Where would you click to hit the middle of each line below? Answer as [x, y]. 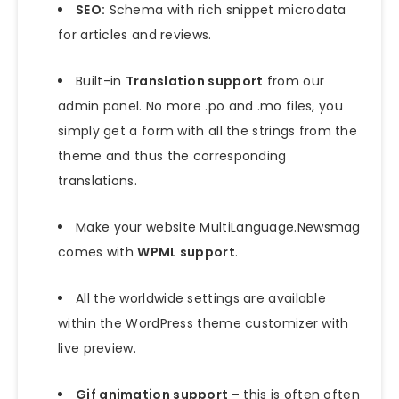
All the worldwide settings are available [201, 299]
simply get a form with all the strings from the [208, 131]
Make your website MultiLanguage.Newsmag [218, 228]
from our [294, 81]
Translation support [194, 81]
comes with [98, 252]
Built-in [101, 81]
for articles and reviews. [135, 35]
